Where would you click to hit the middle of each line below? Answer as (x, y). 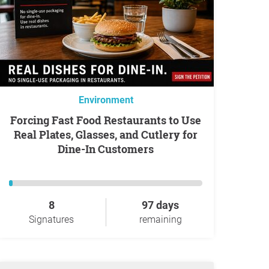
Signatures (51, 219)
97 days (160, 205)
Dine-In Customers (106, 149)
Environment (106, 100)
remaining (160, 219)
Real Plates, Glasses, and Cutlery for (106, 134)
